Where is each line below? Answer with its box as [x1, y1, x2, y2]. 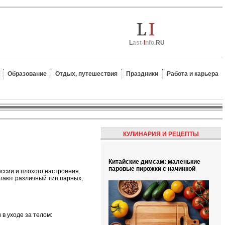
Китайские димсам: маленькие [108, 158, 200, 165]
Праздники [126, 70, 158, 77]
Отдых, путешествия [55, 70, 118, 77]
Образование [8, 70, 47, 77]
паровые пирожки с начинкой [108, 165, 195, 172]
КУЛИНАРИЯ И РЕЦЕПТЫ [123, 131, 199, 138]
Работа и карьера [167, 70, 218, 77]
